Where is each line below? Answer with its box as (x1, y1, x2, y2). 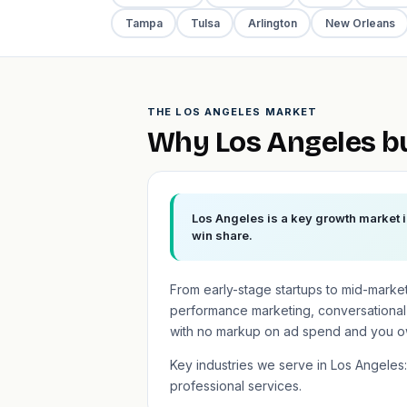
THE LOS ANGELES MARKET (147, 105, 318, 118)
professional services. (170, 378, 302, 393)
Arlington (247, 15, 297, 30)
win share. (192, 228, 253, 243)
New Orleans (324, 15, 395, 30)
